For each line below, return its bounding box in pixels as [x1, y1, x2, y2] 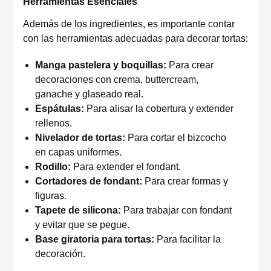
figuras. [35, 191, 67, 201]
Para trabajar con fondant [121, 205, 232, 215]
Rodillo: [35, 162, 71, 172]
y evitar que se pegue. [35, 220, 129, 230]
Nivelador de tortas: [35, 132, 125, 143]
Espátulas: [35, 103, 84, 114]
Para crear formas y [142, 176, 228, 186]
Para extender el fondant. [71, 162, 181, 172]
